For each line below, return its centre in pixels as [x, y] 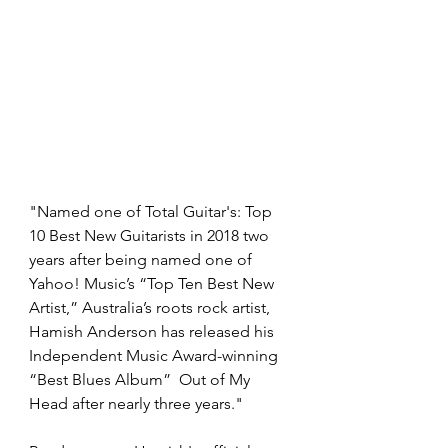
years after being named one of [142, 259]
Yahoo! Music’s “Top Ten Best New [153, 283]
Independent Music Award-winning [155, 355]
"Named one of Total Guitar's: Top [152, 211]
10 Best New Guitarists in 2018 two [151, 235]
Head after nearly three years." [138, 403]
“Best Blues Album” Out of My [141, 379]
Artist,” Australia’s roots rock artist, [151, 307]
